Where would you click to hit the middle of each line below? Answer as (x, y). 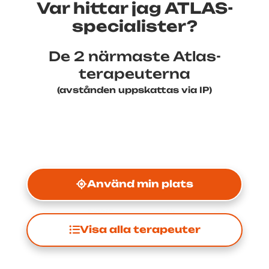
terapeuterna (134, 73)
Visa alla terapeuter (140, 230)
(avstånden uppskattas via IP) (134, 89)
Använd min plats (140, 184)
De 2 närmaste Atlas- (134, 56)
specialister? (134, 26)
